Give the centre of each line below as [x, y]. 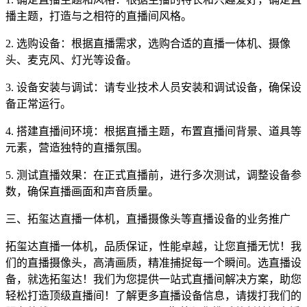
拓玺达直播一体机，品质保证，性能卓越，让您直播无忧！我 [153, 246]
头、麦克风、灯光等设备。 [71, 60]
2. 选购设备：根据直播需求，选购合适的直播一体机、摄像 [148, 44]
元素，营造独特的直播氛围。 [77, 148]
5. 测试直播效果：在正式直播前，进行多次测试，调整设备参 [153, 175]
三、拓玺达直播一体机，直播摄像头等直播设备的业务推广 [148, 219]
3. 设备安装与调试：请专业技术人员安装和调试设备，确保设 [153, 87]
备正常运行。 [38, 104]
